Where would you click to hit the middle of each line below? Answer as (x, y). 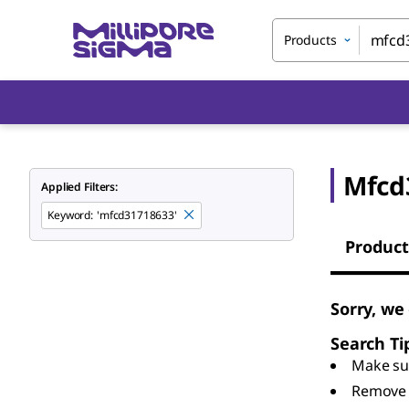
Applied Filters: (80, 187)
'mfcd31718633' (136, 215)
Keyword (69, 215)
